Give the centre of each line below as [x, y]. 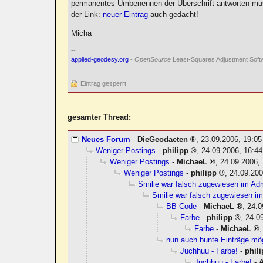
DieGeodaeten [163, 140]
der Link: [87, 15]
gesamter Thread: [100, 117]
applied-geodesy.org [100, 60]
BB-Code [182, 207]
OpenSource [153, 60]
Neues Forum [106, 140]
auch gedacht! [173, 15]
